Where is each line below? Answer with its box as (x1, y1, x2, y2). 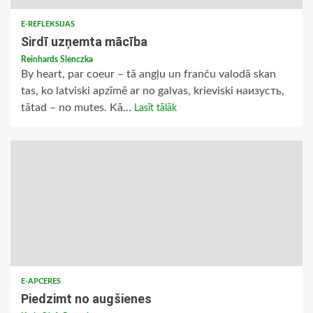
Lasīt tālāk (134, 103, 177, 114)
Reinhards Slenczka (21, 55, 93, 64)
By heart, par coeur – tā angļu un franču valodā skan (21, 68, 276, 80)
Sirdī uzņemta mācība (21, 34, 147, 50)
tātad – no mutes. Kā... (21, 102, 134, 114)
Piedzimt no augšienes (21, 291, 152, 307)
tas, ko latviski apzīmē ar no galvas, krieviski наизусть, (21, 85, 284, 97)
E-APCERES (21, 277, 61, 286)
